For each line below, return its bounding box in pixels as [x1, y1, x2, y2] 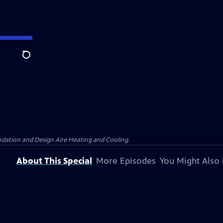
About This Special [16, 155, 92, 166]
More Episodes [96, 155, 156, 166]
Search [22, 55, 46, 65]
